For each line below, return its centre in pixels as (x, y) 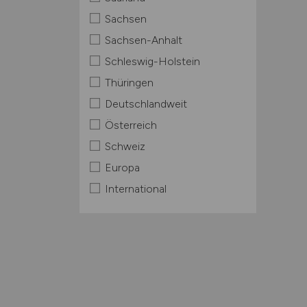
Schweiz (125, 146)
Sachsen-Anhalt (143, 40)
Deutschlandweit (146, 104)
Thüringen (129, 83)
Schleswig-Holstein (152, 61)
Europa (122, 168)
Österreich (131, 125)
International (135, 189)
